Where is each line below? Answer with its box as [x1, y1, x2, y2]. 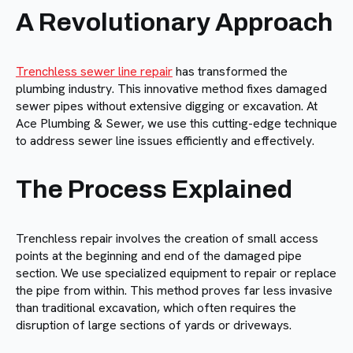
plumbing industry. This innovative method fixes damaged [16, 80, 327, 98]
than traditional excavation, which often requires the [16, 299, 296, 317]
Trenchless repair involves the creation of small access [16, 230, 318, 247]
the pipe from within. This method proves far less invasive [16, 282, 333, 299]
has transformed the [173, 63, 288, 80]
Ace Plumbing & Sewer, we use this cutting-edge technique [16, 115, 337, 132]
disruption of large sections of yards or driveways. [16, 317, 292, 334]
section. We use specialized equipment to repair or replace [16, 265, 336, 282]
